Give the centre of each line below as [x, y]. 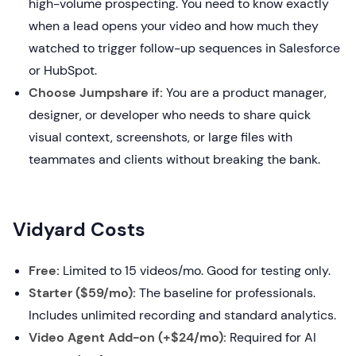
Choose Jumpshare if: [96, 93]
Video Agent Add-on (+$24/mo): [128, 338]
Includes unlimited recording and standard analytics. [182, 315]
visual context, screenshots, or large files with [161, 137]
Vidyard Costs [79, 230]
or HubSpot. [63, 71]
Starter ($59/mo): [82, 293]
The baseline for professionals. [226, 293]
